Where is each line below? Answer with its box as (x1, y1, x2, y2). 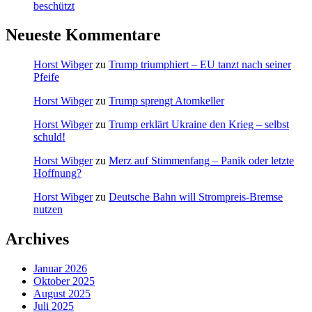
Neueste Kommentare (6, 26, 161, 45)
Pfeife (33, 71, 59, 84)
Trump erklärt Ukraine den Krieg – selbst (109, 118, 289, 131)
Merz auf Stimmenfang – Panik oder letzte (109, 155, 294, 167)
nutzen (33, 203, 63, 216)
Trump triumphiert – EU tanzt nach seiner (109, 58, 291, 71)
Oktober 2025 (33, 275, 95, 288)
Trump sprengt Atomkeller (109, 95, 224, 107)
